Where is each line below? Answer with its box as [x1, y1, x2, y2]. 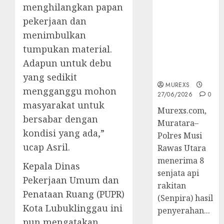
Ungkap [157, 33, 191, 45]
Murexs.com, [157, 105, 207, 116]
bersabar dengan [23, 113, 98, 125]
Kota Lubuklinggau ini [23, 202, 122, 214]
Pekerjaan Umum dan [23, 174, 119, 186]
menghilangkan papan [23, 1, 123, 13]
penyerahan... [157, 205, 210, 216]
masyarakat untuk [23, 99, 104, 111]
